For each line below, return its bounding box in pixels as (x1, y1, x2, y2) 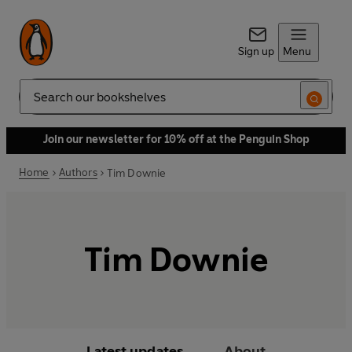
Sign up (237, 45, 274, 58)
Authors (58, 166, 97, 179)
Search (19, 96, 53, 110)
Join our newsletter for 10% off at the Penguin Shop (42, 133, 310, 146)
